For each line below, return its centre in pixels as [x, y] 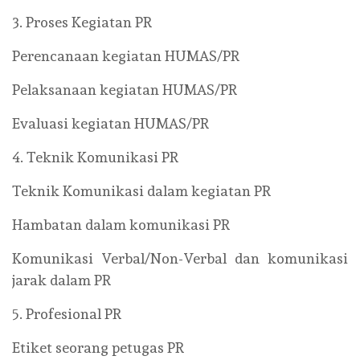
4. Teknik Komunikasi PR [95, 157]
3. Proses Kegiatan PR [82, 22]
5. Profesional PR [67, 314]
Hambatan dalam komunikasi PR [121, 225]
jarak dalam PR [61, 280]
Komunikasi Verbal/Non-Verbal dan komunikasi [180, 258]
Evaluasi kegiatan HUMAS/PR [110, 123]
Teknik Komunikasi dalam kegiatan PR [141, 191]
